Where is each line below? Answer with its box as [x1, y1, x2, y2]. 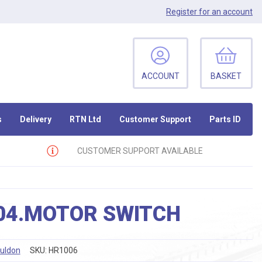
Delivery [20, 114, 52, 124]
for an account [197, 6, 253, 16]
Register [166, 6, 197, 16]
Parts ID [209, 114, 241, 124]
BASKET [211, 71, 242, 81]
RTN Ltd [70, 114, 102, 124]
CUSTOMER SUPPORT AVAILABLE [77, 146, 203, 156]
